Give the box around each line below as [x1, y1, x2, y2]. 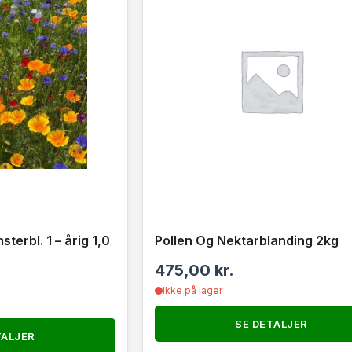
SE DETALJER [235, 317, 308, 330]
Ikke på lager [162, 284, 222, 296]
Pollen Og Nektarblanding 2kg [154, 233, 339, 248]
